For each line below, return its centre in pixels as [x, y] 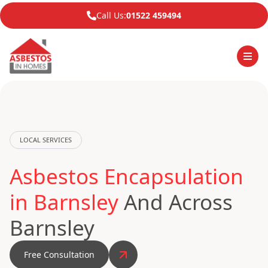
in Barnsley [64, 202]
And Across [176, 202]
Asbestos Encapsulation [127, 176]
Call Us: [111, 15]
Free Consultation [59, 255]
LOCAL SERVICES [46, 140]
